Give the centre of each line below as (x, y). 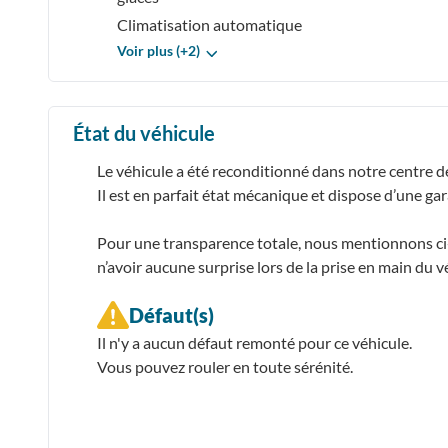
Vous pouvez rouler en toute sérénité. (225, 366)
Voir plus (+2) (158, 50)
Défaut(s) (171, 314)
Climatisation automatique (209, 24)
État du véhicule (144, 132)
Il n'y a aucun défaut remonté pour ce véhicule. (254, 342)
